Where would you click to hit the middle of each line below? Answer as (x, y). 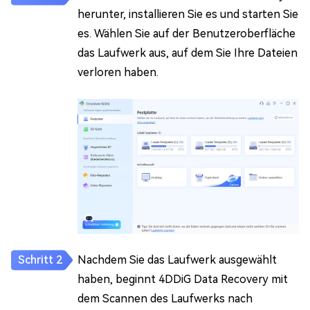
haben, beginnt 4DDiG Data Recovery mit (183, 279)
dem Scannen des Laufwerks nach (165, 298)
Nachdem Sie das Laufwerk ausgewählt (177, 259)
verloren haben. (118, 72)
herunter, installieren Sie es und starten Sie (188, 14)
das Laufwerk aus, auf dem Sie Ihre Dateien (188, 53)
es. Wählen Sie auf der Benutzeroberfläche (186, 33)
